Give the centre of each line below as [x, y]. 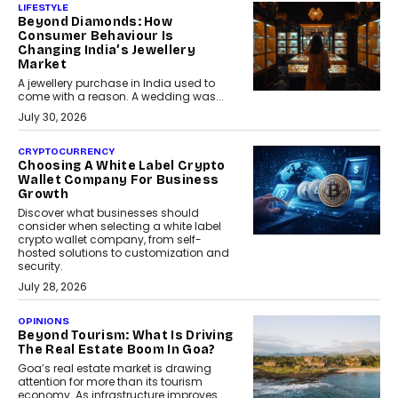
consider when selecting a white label [119, 227]
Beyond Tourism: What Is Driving [126, 336]
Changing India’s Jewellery [107, 51]
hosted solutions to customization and [123, 253]
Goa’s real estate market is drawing [115, 369]
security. [40, 267]
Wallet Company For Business [119, 180]
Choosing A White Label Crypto [122, 166]
